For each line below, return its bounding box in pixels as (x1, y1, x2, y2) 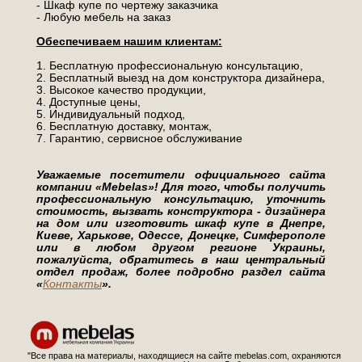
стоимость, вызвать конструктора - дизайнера (36, 204, 326, 218)
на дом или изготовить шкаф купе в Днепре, (36, 217, 326, 230)
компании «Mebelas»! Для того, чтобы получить (36, 180, 326, 194)
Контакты (42, 277, 102, 291)
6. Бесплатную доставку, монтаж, (36, 120, 212, 133)
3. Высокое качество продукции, (36, 83, 206, 97)
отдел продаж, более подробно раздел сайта (36, 265, 326, 279)
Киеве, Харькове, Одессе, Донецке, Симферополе (36, 229, 326, 242)
